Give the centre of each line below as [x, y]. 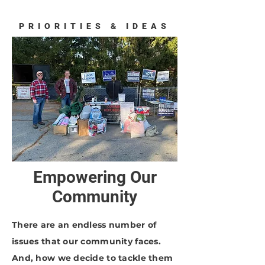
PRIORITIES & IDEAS [95, 26]
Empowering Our [95, 177]
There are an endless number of [84, 225]
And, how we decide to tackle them [93, 258]
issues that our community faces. [86, 241]
